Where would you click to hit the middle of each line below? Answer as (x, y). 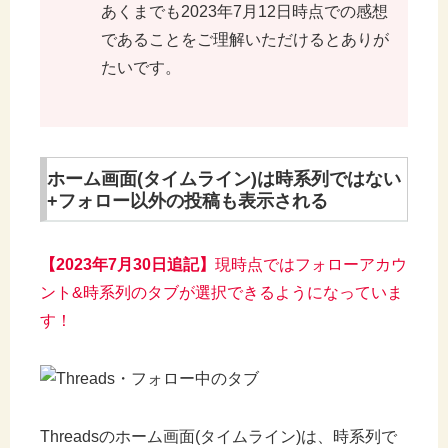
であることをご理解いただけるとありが (245, 39)
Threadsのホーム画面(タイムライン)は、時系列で (218, 436)
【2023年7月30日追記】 (127, 264)
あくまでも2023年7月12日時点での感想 (244, 11)
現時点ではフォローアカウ (311, 264)
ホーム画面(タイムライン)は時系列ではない (224, 178)
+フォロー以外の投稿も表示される (187, 200)
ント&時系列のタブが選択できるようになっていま (221, 292)
